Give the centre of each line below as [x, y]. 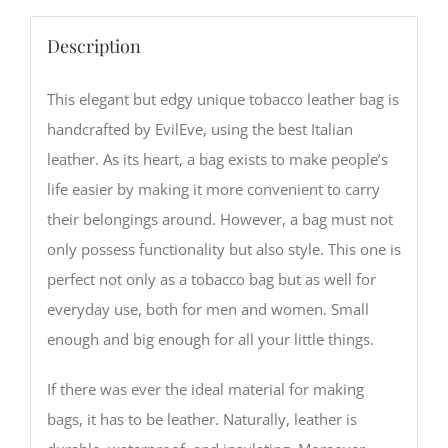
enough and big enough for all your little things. [210, 338]
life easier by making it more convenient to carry [213, 188]
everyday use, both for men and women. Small [207, 308]
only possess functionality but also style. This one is [223, 248]
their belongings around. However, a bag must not [219, 218]
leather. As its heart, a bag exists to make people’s [217, 158]
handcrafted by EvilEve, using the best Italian [199, 128]
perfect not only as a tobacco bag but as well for [211, 278]
